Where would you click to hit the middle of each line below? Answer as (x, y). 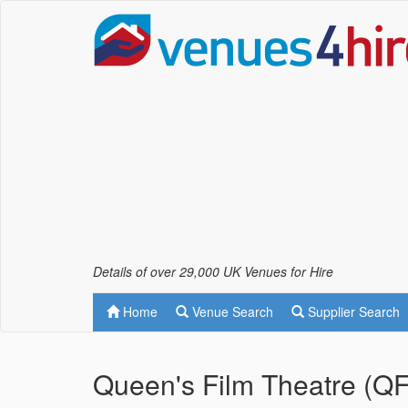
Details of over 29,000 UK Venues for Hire (213, 271)
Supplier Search (352, 311)
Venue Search (231, 311)
